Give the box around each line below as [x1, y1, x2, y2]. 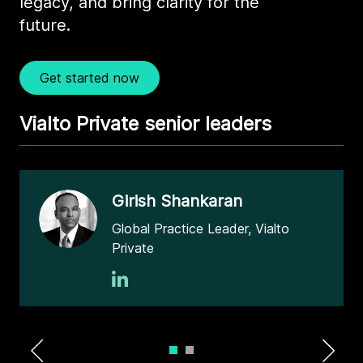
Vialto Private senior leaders [19, 112, 271, 135]
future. [19, 15, 70, 35]
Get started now [40, 70, 139, 86]
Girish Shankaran [112, 191, 242, 211]
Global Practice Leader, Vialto [112, 220, 289, 237]
